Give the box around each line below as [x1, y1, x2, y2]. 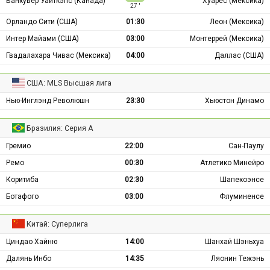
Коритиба [6, 175, 39, 184]
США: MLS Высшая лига [27, 78, 112, 88]
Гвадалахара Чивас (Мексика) [6, 51, 111, 60]
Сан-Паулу [228, 142, 264, 151]
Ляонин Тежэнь [211, 254, 264, 263]
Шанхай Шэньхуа [205, 237, 264, 246]
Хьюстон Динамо [205, 96, 264, 105]
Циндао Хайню [6, 237, 57, 246]
